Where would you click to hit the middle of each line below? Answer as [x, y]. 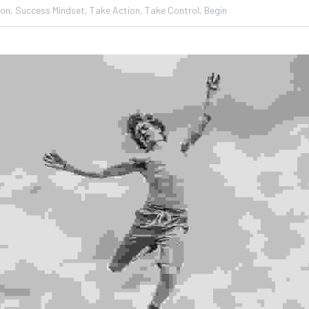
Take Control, [173, 10]
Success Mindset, [51, 10]
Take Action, [116, 10]
